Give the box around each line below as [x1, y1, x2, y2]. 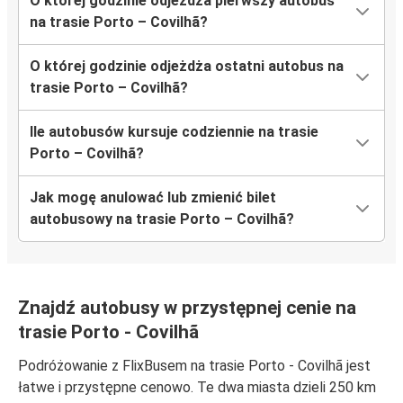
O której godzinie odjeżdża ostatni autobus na [30, 58, 344, 76]
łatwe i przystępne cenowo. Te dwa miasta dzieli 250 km [18, 379, 376, 397]
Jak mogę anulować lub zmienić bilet [30, 189, 276, 207]
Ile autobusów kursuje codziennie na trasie [30, 123, 318, 141]
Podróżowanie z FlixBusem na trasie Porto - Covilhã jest [18, 357, 371, 375]
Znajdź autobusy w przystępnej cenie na [18, 297, 356, 319]
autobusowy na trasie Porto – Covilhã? [30, 210, 294, 228]
